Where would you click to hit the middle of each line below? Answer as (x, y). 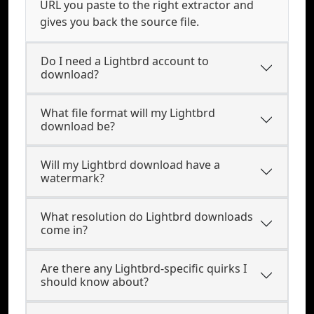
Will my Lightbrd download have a (130, 165)
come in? (64, 230)
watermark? (73, 178)
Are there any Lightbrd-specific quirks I (144, 268)
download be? (78, 126)
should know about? (95, 282)
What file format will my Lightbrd (128, 113)
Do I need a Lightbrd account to (125, 61)
